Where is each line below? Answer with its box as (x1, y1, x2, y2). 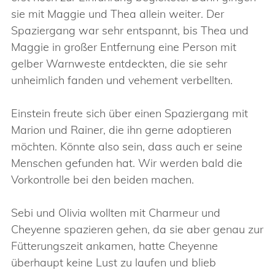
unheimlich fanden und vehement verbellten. (11, 73, 233, 87)
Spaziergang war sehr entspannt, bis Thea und (11, 23, 249, 37)
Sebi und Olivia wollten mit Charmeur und (11, 206, 220, 220)
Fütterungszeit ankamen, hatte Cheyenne (11, 239, 218, 253)
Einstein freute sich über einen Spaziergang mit (11, 106, 248, 120)
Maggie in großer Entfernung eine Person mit (11, 40, 236, 54)
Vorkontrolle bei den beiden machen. (11, 172, 194, 187)
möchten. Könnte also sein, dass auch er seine (11, 139, 242, 153)
